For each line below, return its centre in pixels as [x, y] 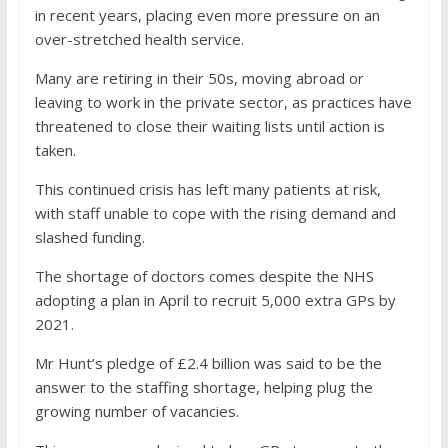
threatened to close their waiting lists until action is [209, 126]
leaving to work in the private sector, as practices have [223, 102]
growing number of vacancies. [136, 411]
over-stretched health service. [139, 39]
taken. [55, 150]
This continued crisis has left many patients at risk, [207, 189]
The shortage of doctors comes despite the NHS [204, 276]
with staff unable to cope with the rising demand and [215, 213]
